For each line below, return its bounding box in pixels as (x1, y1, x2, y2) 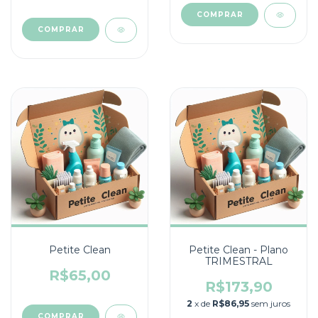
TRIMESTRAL (204, 254, 273, 268)
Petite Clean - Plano (189, 243, 288, 256)
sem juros (251, 297, 290, 309)
